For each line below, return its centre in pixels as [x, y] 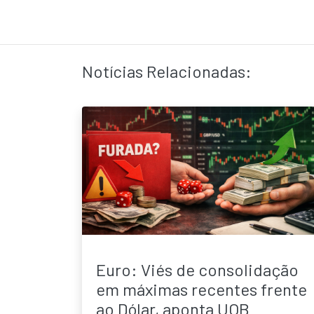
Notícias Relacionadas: [167, 71]
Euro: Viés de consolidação [197, 269]
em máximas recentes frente [202, 289]
